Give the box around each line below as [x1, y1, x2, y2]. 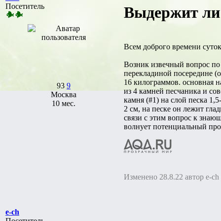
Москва [51, 90, 76, 99]
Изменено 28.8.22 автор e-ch [124, 172, 219, 181]
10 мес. [52, 99, 75, 108]
